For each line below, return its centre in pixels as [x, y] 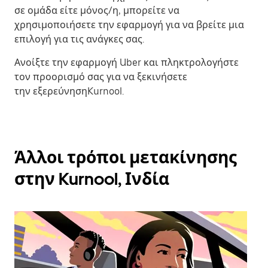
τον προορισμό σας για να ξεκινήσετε [101, 77]
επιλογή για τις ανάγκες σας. [79, 39]
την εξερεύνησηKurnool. [69, 92]
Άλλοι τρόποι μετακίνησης [126, 158]
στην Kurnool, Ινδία [92, 179]
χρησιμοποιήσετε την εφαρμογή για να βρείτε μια [129, 25]
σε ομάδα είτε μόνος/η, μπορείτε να [97, 11]
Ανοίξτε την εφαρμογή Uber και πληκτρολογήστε [127, 63]
